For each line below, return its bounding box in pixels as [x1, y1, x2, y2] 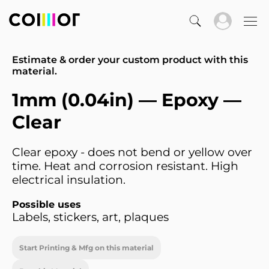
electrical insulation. [12, 173, 125, 187]
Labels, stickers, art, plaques [12, 210, 169, 224]
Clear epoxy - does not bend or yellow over [12, 145, 252, 159]
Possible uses [12, 199, 81, 210]
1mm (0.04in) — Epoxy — [12, 89, 241, 111]
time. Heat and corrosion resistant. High [12, 159, 238, 173]
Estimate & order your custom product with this [12, 54, 248, 65]
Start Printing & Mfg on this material [19, 243, 154, 252]
